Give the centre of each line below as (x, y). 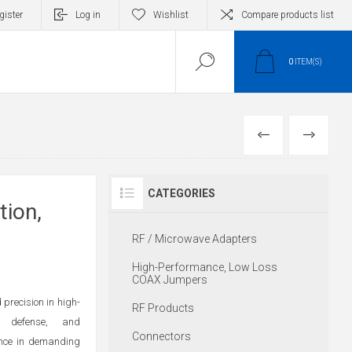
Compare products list (288, 15)
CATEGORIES (181, 193)
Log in (88, 15)
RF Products (163, 308)
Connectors (161, 336)
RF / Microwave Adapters (194, 239)
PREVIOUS (302, 135)
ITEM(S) (308, 62)
